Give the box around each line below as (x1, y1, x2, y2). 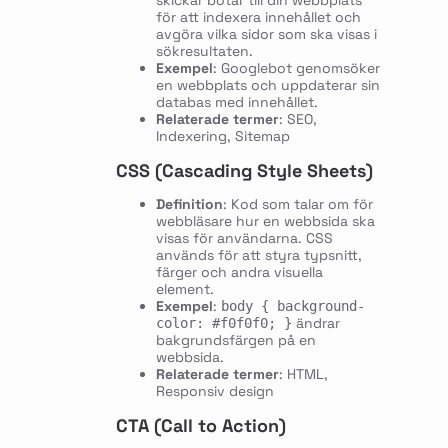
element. (155, 279, 214, 298)
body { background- (220, 297, 365, 314)
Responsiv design (155, 381, 274, 400)
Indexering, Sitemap (155, 126, 290, 145)
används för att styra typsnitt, (155, 245, 362, 264)
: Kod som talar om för (222, 194, 373, 213)
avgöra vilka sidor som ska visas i (155, 24, 377, 43)
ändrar (291, 313, 340, 332)
